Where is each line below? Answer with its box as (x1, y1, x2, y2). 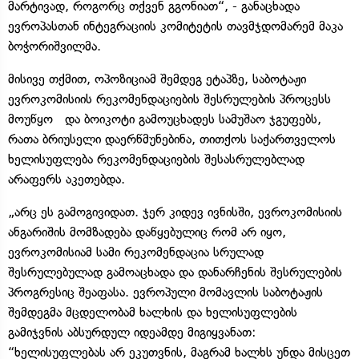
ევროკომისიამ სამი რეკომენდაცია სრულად (8, 244, 264, 260)
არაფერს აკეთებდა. (8, 171, 125, 187)
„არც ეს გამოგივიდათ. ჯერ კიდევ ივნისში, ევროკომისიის (8, 204, 342, 220)
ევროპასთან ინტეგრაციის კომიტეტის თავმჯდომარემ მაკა (8, 18, 343, 34)
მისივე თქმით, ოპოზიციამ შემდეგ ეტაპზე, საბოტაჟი (8, 71, 306, 87)
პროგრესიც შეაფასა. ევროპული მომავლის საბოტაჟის (8, 284, 323, 300)
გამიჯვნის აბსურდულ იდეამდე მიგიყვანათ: (8, 324, 256, 340)
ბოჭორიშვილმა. (8, 38, 101, 54)
